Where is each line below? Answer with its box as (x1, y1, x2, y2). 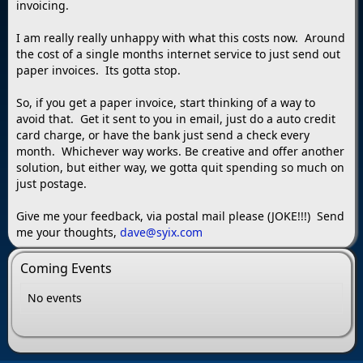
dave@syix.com (120, 224, 203, 241)
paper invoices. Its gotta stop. (16, 62, 181, 79)
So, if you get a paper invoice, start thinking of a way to (16, 95, 315, 111)
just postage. (16, 176, 87, 192)
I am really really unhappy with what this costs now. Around (16, 30, 345, 46)
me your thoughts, (16, 224, 120, 241)
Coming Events (20, 259, 112, 278)
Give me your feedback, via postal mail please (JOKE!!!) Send (16, 208, 344, 224)
